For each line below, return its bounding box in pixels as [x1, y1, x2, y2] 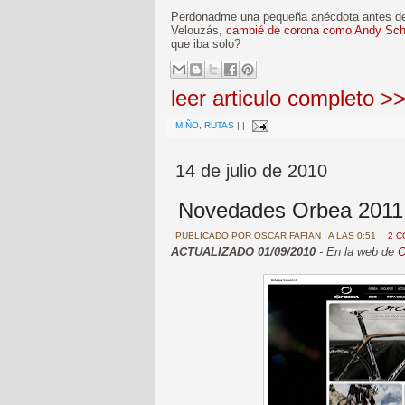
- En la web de [316, 245, 398, 259]
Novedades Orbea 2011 [178, 198, 403, 222]
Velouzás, [171, 23, 226, 37]
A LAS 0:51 [328, 231, 379, 240]
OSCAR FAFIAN [254, 231, 321, 240]
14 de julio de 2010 [175, 161, 327, 181]
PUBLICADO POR [175, 231, 254, 240]
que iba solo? [171, 36, 240, 51]
